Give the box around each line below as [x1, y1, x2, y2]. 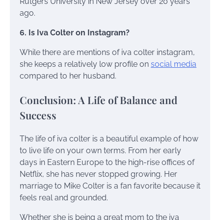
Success [20, 108, 56, 122]
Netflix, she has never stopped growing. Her [20, 169, 177, 179]
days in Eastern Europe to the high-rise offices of [20, 158, 194, 167]
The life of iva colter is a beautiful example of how [20, 134, 198, 144]
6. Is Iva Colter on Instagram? [20, 28, 130, 38]
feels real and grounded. [20, 193, 108, 203]
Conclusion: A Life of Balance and [20, 93, 177, 107]
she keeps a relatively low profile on [20, 59, 151, 69]
